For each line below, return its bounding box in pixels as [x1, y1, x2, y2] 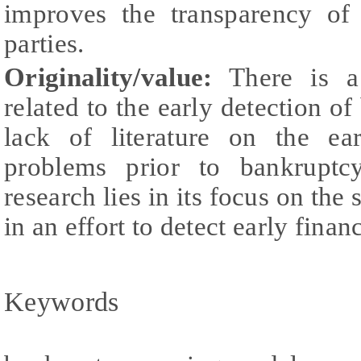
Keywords [4, 286, 119, 317]
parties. [4, 28, 85, 58]
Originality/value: [4, 62, 213, 92]
